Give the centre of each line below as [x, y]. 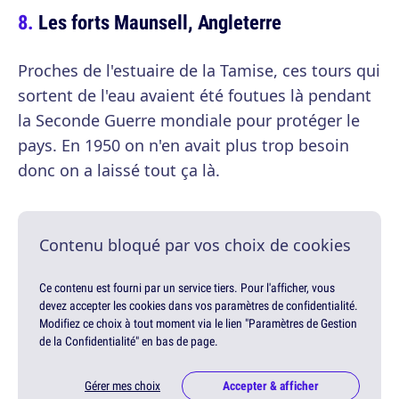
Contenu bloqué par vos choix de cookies [195, 245]
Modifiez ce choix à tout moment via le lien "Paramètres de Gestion [198, 324]
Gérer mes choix [122, 386]
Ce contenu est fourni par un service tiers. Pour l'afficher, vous [187, 288]
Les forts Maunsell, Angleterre [160, 22]
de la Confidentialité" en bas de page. [129, 342]
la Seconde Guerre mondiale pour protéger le [189, 121]
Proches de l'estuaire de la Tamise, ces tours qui [199, 71]
